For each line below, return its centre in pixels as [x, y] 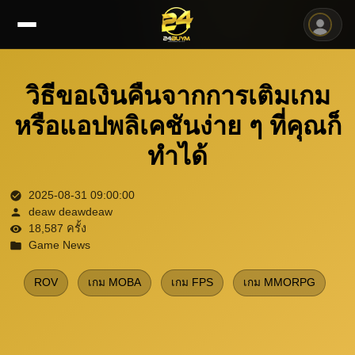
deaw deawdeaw [71, 212]
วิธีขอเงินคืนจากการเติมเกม [177, 96]
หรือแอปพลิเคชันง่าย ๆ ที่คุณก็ [177, 126]
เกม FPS [192, 283]
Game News [59, 245]
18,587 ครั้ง [57, 229]
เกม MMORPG [279, 283]
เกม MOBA [114, 283]
